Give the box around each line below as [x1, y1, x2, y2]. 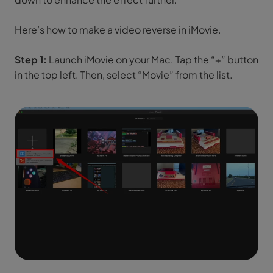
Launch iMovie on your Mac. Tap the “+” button [47, 52, 258, 66]
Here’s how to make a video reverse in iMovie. [15, 23, 221, 36]
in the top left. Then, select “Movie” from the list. [15, 68, 233, 81]
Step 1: [15, 52, 47, 66]
